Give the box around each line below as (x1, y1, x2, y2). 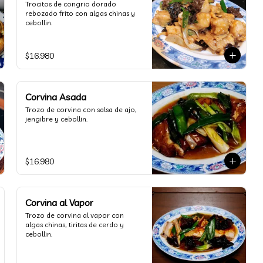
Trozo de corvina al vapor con (25, 211, 124, 220)
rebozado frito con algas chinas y (25, 9, 135, 18)
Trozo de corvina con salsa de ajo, (25, 105, 137, 114)
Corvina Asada (25, 91, 86, 103)
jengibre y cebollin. (25, 114, 87, 123)
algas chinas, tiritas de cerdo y (25, 220, 124, 229)
